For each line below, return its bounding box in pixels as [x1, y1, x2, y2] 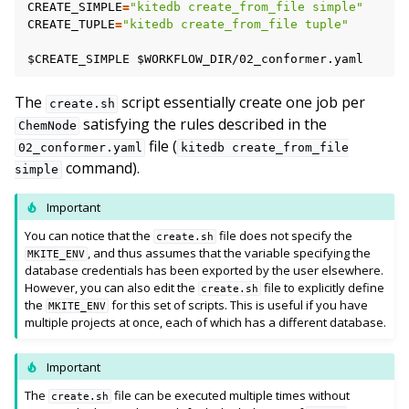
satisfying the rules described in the [79, 114, 328, 135]
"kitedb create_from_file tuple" [122, 17, 349, 32]
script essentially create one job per [118, 92, 366, 113]
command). [61, 158, 140, 179]
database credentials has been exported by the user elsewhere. [25, 262, 384, 279]
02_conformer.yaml [17, 141, 142, 155]
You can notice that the [25, 227, 154, 245]
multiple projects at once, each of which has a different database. [25, 314, 387, 331]
